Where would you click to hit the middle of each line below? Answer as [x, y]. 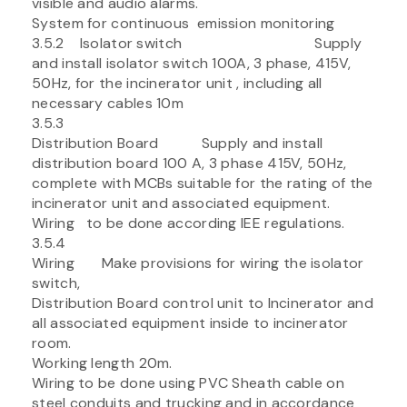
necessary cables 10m [108, 103]
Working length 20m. [102, 362]
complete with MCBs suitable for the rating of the [203, 183]
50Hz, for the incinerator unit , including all [177, 83]
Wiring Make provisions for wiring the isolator [198, 263]
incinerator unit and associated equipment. [183, 203]
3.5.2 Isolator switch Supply [197, 43]
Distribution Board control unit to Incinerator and [203, 303]
